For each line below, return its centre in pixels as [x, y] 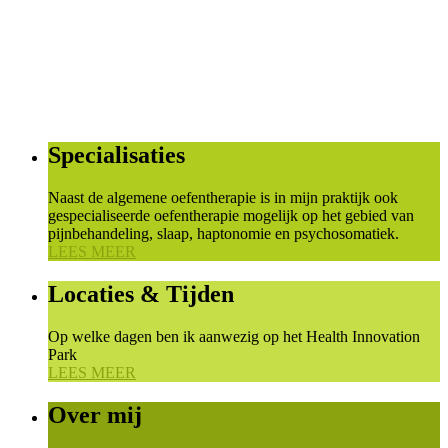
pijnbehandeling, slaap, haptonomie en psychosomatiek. [223, 233]
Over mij [95, 414]
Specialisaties [116, 154]
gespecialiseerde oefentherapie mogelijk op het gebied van [231, 215]
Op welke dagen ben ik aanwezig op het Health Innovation [234, 336]
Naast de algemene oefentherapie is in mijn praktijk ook [223, 197]
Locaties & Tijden [141, 293]
